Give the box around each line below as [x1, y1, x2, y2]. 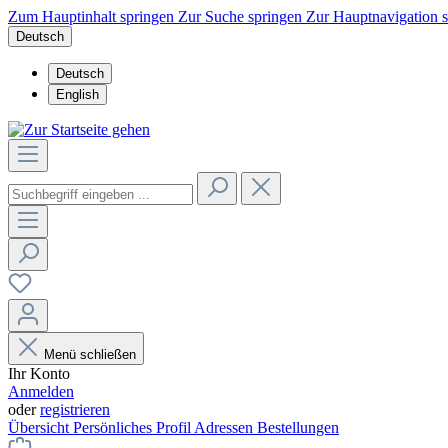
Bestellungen [257, 419, 339, 436]
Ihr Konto [8, 365, 70, 382]
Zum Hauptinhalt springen [8, 8, 178, 25]
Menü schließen [44, 347, 136, 362]
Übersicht [8, 419, 73, 436]
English [56, 87, 99, 102]
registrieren [40, 401, 110, 418]
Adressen [194, 419, 257, 436]
